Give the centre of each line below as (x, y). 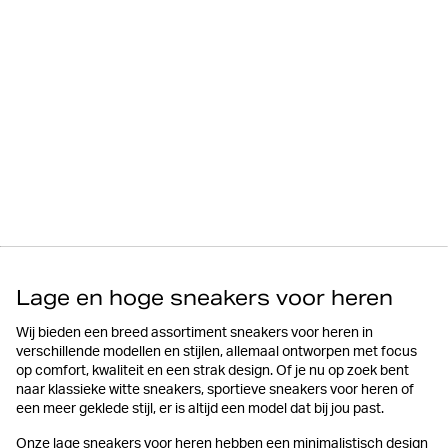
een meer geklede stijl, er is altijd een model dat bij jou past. (200, 409)
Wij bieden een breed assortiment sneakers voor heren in (194, 333)
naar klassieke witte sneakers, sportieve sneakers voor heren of (215, 390)
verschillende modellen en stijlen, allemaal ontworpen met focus (216, 352)
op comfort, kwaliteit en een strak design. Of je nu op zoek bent (212, 371)
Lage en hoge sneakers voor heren (204, 297)
